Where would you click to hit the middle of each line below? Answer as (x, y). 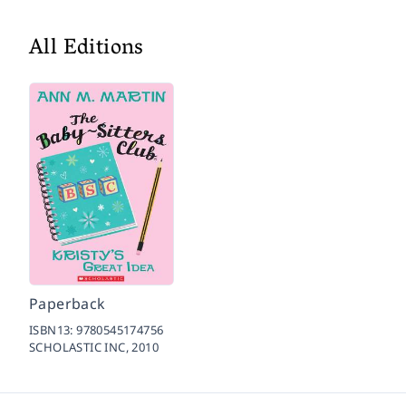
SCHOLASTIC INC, (81, 348)
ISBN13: (53, 330)
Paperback (68, 304)
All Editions (87, 50)
